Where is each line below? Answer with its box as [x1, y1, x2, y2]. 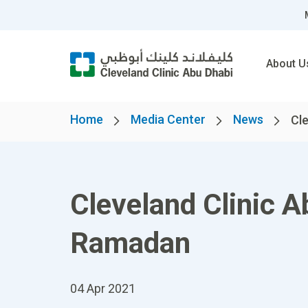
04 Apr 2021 [70, 281, 135, 296]
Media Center [131, 112, 206, 126]
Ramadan [70, 226, 190, 260]
